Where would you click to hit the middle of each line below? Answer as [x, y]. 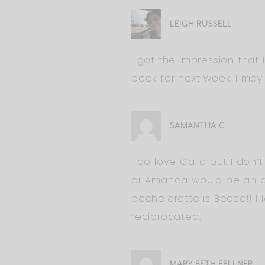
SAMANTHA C [197, 126]
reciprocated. [166, 217]
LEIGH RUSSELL [201, 24]
